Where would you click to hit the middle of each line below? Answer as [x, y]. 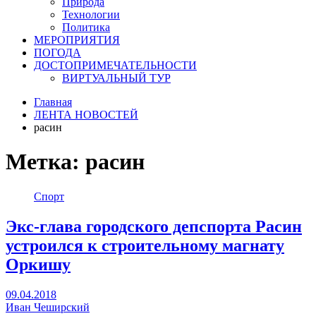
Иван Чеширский [48, 307]
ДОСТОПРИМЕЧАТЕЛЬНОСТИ [115, 65]
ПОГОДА [57, 53]
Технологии [91, 14]
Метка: [45, 162]
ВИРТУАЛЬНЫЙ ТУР [116, 78]
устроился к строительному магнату [145, 245]
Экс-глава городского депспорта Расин [154, 226]
